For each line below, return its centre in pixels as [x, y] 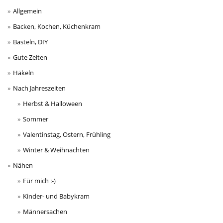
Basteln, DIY [30, 42]
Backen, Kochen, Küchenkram [57, 26]
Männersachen [45, 211]
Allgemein [27, 11]
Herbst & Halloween [52, 103]
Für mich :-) [39, 180]
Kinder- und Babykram [56, 196]
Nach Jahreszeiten [39, 88]
